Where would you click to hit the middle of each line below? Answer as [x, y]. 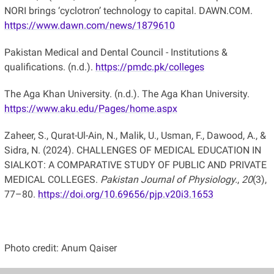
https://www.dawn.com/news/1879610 [89, 25]
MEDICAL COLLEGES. [52, 179]
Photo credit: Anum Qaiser [60, 248]
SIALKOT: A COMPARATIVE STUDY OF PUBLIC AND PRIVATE [135, 165]
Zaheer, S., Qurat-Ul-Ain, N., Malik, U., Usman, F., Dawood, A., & [135, 135]
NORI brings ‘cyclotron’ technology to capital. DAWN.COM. [128, 10]
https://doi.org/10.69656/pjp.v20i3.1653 [125, 194]
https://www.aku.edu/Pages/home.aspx [91, 108]
